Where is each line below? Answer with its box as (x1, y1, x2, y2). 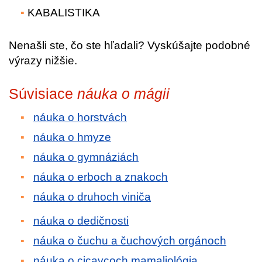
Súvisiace (9, 85, 77, 102)
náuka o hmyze (33, 131, 111, 143)
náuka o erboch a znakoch (33, 171, 168, 183)
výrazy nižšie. (9, 54, 77, 67)
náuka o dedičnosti (33, 215, 129, 227)
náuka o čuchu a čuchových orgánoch (33, 235, 226, 247)
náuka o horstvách (33, 111, 127, 123)
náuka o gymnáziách (33, 151, 139, 163)
